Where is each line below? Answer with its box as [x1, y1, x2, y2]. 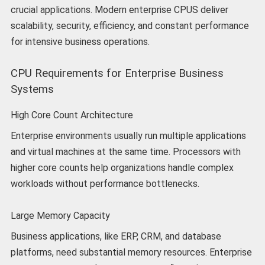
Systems [10, 82, 54, 96]
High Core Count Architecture [10, 109, 133, 121]
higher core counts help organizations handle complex [10, 161, 234, 173]
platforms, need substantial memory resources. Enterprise [10, 246, 252, 258]
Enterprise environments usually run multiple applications [10, 130, 246, 141]
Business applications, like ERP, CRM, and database [10, 230, 221, 242]
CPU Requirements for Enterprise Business [10, 66, 224, 80]
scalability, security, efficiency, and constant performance [10, 20, 249, 31]
